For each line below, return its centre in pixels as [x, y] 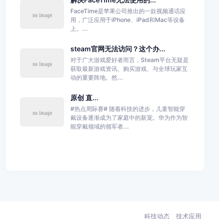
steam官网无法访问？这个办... [118, 49]
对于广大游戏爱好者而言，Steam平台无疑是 [129, 60]
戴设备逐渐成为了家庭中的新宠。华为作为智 [129, 117]
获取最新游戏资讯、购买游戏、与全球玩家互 [129, 68]
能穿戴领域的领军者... [99, 126]
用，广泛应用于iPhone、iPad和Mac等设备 [127, 20]
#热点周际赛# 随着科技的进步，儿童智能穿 [128, 109]
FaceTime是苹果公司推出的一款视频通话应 [128, 11]
